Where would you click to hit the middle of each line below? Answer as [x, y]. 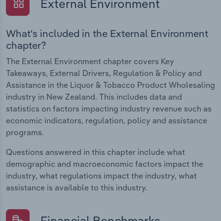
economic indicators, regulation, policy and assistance [107, 120]
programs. [25, 132]
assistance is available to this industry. [77, 187]
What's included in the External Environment [107, 33]
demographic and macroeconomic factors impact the [105, 164]
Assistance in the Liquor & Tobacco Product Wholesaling [110, 85]
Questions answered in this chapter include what [95, 152]
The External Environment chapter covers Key [90, 61]
